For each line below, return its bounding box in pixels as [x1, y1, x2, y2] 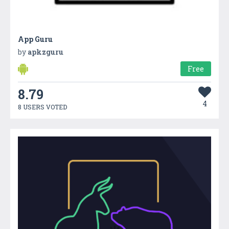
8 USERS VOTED [18, 102, 67, 111]
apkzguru [28, 47, 63, 57]
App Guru [18, 34, 53, 44]
